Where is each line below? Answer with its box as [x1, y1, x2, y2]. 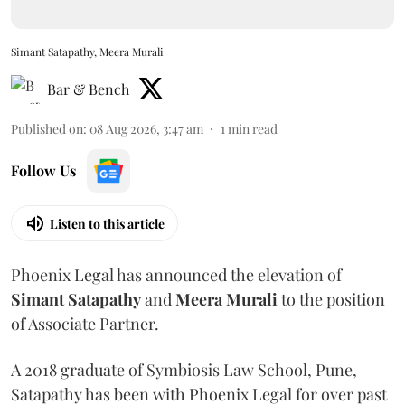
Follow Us [11, 161, 76, 180]
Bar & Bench [47, 80, 129, 99]
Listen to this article [50, 214, 165, 232]
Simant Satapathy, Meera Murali [11, 44, 164, 59]
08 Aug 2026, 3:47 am [89, 120, 203, 137]
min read [228, 120, 278, 137]
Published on [11, 120, 83, 137]
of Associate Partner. [11, 313, 159, 334]
